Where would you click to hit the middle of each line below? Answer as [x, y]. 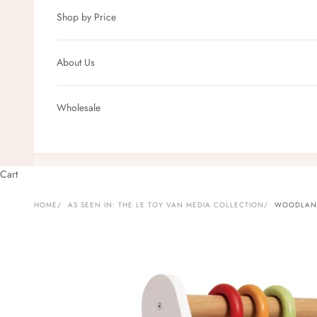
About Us [76, 62]
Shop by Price [86, 17]
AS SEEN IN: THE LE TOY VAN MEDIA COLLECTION [166, 205]
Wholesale [79, 107]
